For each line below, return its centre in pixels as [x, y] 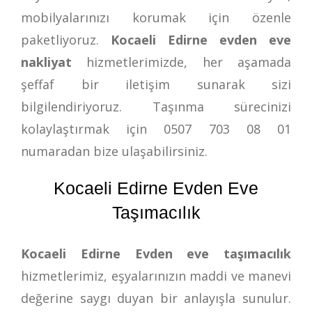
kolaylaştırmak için [93, 128]
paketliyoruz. [66, 39]
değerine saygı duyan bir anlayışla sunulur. [156, 298]
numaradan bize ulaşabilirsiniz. [114, 151]
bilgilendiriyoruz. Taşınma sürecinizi [156, 106]
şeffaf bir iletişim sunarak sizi [156, 84]
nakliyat [46, 62]
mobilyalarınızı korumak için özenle [156, 17]
